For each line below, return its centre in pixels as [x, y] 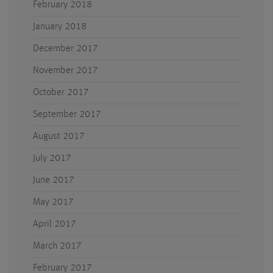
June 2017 [54, 180]
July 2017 [52, 158]
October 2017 [61, 93]
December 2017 [66, 49]
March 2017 [57, 246]
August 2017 [59, 136]
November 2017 [66, 71]
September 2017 [67, 115]
